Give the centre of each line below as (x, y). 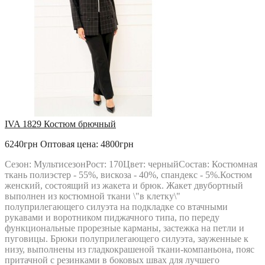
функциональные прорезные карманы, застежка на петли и (125, 228)
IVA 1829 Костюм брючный (60, 124)
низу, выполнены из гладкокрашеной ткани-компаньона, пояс (130, 249)
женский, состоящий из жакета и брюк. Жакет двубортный (124, 185)
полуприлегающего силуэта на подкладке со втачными (116, 207)
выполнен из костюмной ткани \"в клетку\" (93, 196)
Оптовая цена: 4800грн (87, 144)
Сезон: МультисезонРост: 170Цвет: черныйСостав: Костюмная (131, 164)
